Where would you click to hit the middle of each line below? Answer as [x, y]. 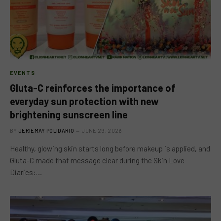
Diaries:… [26, 172]
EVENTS [22, 73]
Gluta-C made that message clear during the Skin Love [97, 160]
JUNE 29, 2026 [102, 130]
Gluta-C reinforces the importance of [93, 88]
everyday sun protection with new [84, 101]
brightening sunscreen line [69, 114]
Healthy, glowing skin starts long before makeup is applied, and [110, 148]
